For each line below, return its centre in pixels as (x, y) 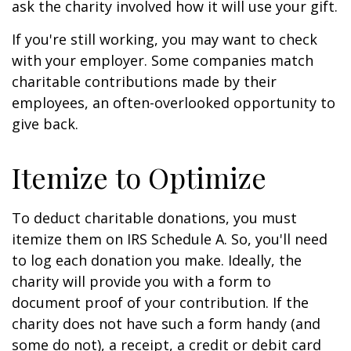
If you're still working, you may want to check (165, 39)
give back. (45, 124)
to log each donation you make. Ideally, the (157, 260)
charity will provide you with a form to (141, 281)
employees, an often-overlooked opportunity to (174, 103)
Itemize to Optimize (139, 177)
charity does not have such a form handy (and (166, 324)
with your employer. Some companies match (163, 60)
